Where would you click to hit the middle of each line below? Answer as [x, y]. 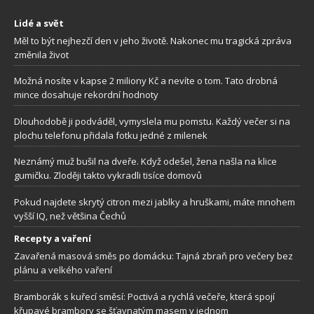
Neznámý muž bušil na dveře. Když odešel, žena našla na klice [145, 162]
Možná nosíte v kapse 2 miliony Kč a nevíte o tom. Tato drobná [146, 81]
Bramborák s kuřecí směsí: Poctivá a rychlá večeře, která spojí [144, 296]
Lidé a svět [39, 23]
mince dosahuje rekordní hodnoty [86, 95]
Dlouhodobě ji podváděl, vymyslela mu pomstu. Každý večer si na [152, 121]
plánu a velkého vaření [63, 270]
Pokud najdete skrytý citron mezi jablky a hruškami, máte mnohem [155, 202]
